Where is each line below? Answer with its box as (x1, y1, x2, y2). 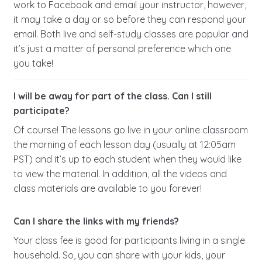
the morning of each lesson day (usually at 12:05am (13, 139, 236, 151)
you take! (13, 57, 53, 70)
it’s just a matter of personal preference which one (13, 43, 231, 55)
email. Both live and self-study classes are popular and (13, 28, 249, 40)
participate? (13, 105, 70, 117)
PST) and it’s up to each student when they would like (13, 153, 242, 166)
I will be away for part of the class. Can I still (13, 90, 212, 102)
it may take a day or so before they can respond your (13, 13, 246, 26)
